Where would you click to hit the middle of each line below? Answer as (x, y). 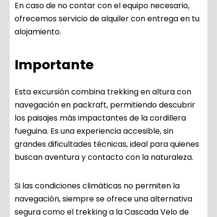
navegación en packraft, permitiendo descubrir (105, 105)
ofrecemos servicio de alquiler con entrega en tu (107, 19)
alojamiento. (38, 32)
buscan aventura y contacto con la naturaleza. (104, 157)
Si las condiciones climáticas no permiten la (97, 186)
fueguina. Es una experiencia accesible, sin (94, 131)
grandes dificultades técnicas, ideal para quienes (107, 144)
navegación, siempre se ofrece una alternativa (103, 199)
